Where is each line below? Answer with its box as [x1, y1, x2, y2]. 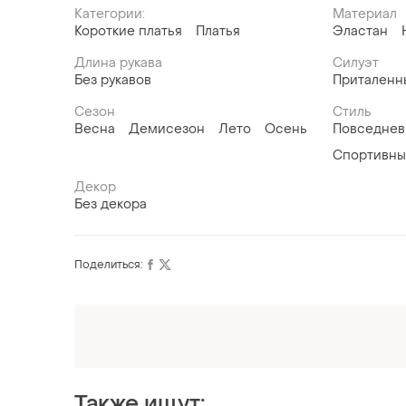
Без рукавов [74, 72, 151, 90]
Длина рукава [74, 54, 162, 72]
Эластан [333, 23, 389, 41]
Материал [333, 5, 398, 24]
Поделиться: [74, 257, 143, 273]
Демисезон [129, 121, 205, 139]
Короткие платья [74, 23, 182, 41]
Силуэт [333, 54, 380, 72]
